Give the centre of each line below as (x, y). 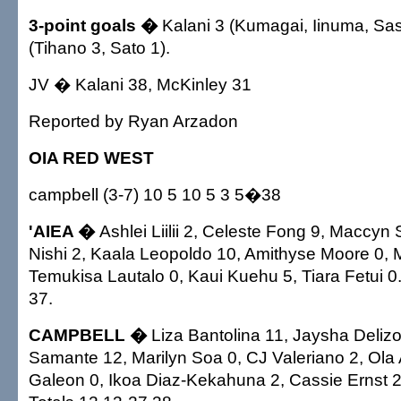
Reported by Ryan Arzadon (133, 121)
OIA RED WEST (91, 158)
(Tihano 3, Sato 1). (99, 47)
